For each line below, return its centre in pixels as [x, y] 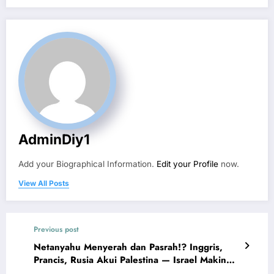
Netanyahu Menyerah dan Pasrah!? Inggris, [128, 247]
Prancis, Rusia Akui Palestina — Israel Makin [130, 260]
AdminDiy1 [54, 139]
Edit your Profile [187, 164]
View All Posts [44, 183]
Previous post [56, 230]
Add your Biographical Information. [87, 164]
